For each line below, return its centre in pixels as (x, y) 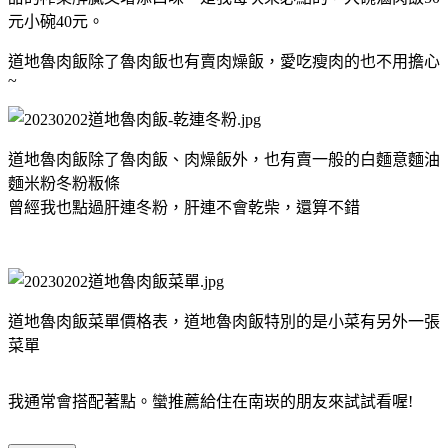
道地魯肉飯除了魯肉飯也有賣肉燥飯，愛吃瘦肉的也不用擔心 (224, 61)
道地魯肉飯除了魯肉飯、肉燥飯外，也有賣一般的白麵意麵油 (224, 159)
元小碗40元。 (56, 21)
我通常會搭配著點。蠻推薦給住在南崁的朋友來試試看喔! (210, 401)
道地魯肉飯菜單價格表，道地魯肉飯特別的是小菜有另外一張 (224, 321)
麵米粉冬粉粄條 (64, 183)
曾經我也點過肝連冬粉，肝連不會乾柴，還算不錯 (184, 207)
